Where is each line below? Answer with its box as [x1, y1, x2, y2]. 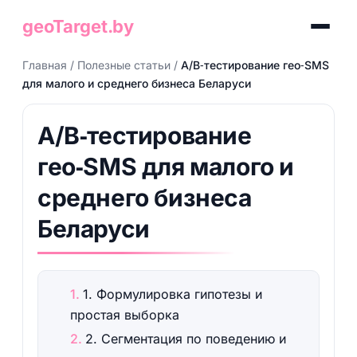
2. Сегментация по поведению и [84, 331, 286, 347]
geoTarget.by [22, 16, 135, 37]
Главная [22, 58, 67, 72]
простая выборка [69, 307, 179, 323]
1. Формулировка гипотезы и [82, 286, 262, 302]
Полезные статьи [76, 58, 171, 72]
